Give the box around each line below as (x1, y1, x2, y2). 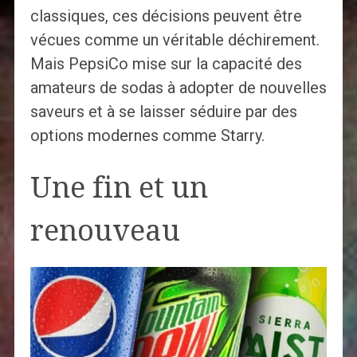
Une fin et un (29, 170, 208, 205)
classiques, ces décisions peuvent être (29, 6, 302, 25)
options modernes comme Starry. (29, 125, 265, 145)
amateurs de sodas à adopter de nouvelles (29, 77, 327, 97)
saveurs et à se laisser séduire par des (29, 101, 297, 121)
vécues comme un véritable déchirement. (29, 29, 320, 49)
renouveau (29, 213, 180, 248)
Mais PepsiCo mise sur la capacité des (29, 53, 302, 73)
